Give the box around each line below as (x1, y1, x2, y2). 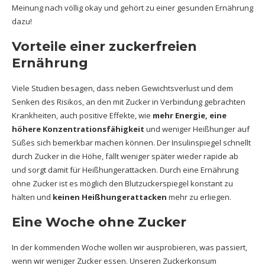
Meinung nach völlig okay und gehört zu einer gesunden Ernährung (12, 2, 253, 13)
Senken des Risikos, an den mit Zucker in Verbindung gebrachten (12, 96, 245, 107)
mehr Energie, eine (151, 110, 227, 121)
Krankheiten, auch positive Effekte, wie (12, 110, 151, 121)
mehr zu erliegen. (167, 192, 231, 202)
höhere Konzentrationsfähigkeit (12, 124, 144, 134)
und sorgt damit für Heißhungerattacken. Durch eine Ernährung (12, 164, 238, 175)
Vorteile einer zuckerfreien (12, 38, 197, 54)
